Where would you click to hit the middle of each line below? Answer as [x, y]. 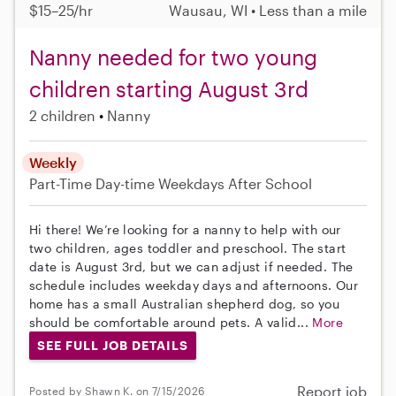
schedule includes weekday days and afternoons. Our [194, 286]
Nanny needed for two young [173, 57]
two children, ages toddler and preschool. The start [188, 248]
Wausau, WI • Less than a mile [268, 11]
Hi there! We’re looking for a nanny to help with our [185, 230]
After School [270, 184]
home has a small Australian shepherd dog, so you [185, 304]
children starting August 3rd [169, 89]
